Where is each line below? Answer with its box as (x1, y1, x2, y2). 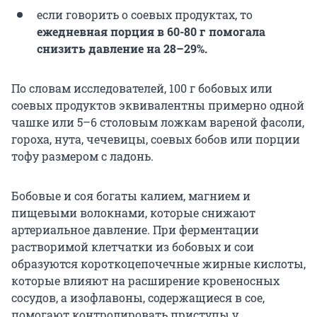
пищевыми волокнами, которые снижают (11, 204, 255, 220)
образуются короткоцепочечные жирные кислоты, (11, 255, 306, 271)
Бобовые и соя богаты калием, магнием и (11, 188, 250, 203)
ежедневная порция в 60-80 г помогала (37, 23, 265, 39)
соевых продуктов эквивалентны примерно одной (11, 97, 304, 113)
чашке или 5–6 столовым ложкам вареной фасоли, (11, 114, 304, 129)
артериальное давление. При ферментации (11, 221, 259, 237)
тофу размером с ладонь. (11, 148, 154, 163)
